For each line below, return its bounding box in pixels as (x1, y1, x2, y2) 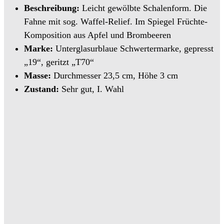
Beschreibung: (24, 3, 82, 13)
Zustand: (24, 84, 61, 94)
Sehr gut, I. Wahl (61, 84, 124, 94)
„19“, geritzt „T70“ (24, 57, 94, 67)
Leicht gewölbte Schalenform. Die (82, 3, 207, 13)
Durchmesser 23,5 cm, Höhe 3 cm (51, 70, 178, 80)
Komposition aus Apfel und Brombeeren (24, 30, 171, 40)
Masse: (24, 70, 51, 80)
